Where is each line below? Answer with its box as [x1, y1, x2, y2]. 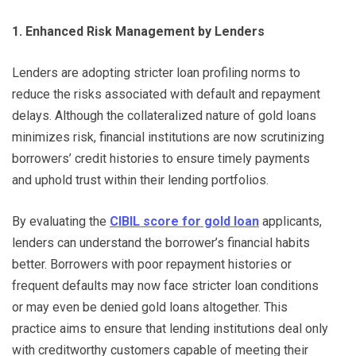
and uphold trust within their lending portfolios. [12, 172, 269, 188]
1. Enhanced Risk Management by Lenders [12, 24, 265, 40]
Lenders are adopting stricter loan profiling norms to [12, 65, 300, 81]
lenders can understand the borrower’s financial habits [12, 235, 310, 251]
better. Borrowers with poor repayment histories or [12, 257, 292, 273]
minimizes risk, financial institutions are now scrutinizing [12, 130, 324, 145]
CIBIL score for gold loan [110, 214, 259, 230]
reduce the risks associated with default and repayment [12, 87, 320, 103]
